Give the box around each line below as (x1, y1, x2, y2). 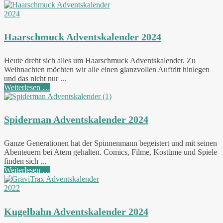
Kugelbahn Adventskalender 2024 (4, 206, 148, 217)
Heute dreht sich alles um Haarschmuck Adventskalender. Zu (4, 56, 196, 65)
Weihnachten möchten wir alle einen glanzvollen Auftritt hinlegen (4, 65, 210, 74)
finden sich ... (4, 156, 46, 165)
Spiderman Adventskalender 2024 (4, 114, 148, 125)
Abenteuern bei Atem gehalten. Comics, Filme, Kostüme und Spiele (4, 147, 217, 156)
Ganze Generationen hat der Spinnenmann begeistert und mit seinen (4, 138, 217, 147)
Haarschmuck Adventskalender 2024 (4, 31, 161, 43)
